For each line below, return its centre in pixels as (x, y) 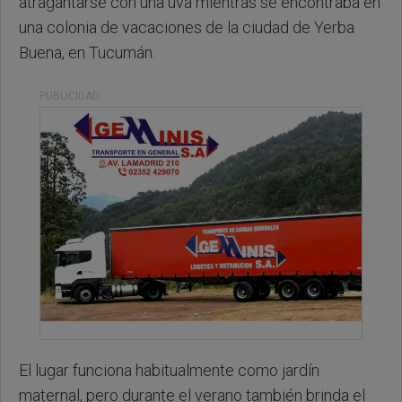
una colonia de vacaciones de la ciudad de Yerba (187, 27)
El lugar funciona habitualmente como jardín (169, 371)
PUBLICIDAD (70, 96)
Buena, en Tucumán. (87, 52)
